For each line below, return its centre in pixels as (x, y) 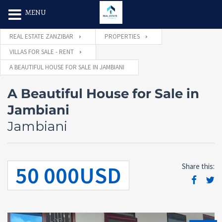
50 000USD (68, 175)
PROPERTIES (122, 36)
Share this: (198, 166)
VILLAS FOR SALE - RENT (42, 52)
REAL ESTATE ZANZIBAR (41, 36)
